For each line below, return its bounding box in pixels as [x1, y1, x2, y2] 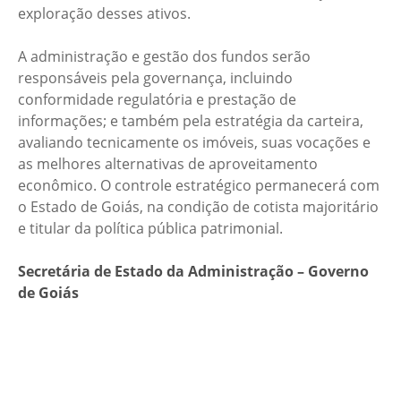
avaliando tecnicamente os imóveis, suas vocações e [18, 132, 371, 152]
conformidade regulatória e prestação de [18, 90, 296, 109]
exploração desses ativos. [18, 4, 191, 23]
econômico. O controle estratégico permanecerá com [18, 175, 380, 195]
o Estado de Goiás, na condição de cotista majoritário [18, 197, 379, 217]
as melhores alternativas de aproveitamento [18, 154, 318, 174]
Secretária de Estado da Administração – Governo [18, 261, 369, 281]
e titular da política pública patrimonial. [18, 218, 283, 238]
